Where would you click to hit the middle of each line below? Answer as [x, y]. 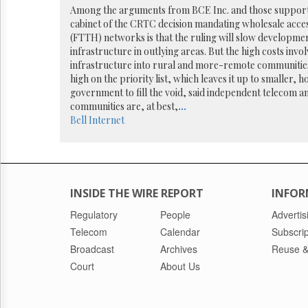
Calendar [180, 231]
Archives [179, 249]
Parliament [40, 100]
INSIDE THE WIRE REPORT [137, 193]
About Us [180, 266]
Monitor [34, 156]
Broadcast [92, 249]
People [176, 214]
